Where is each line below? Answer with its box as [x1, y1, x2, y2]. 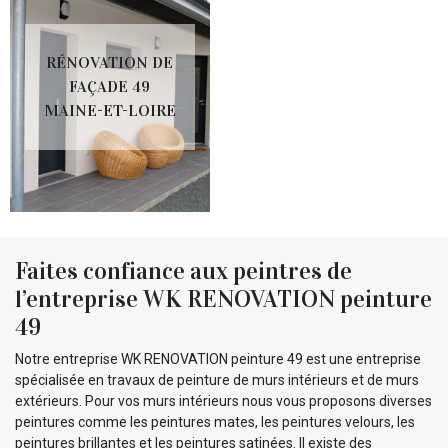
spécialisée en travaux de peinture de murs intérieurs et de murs [15, 371, 419, 388]
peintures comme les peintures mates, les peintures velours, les [15, 413, 415, 430]
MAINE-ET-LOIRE [43, 100, 176, 120]
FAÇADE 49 [69, 76, 151, 96]
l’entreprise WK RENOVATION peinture [15, 283, 432, 314]
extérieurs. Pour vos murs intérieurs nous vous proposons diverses [15, 392, 432, 409]
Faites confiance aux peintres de [15, 255, 352, 286]
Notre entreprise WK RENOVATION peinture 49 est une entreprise [15, 350, 421, 367]
